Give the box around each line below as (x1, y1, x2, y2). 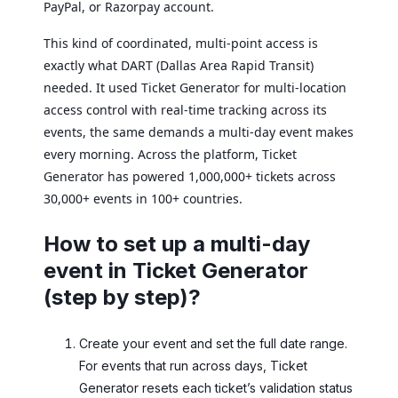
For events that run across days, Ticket (79, 357, 307, 373)
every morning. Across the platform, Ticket (44, 145, 297, 163)
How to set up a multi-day (44, 230, 310, 257)
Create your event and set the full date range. (79, 335, 347, 351)
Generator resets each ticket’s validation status (79, 379, 353, 395)
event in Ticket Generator (44, 257, 308, 283)
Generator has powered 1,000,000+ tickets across (44, 167, 336, 185)
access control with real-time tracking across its (44, 100, 327, 118)
